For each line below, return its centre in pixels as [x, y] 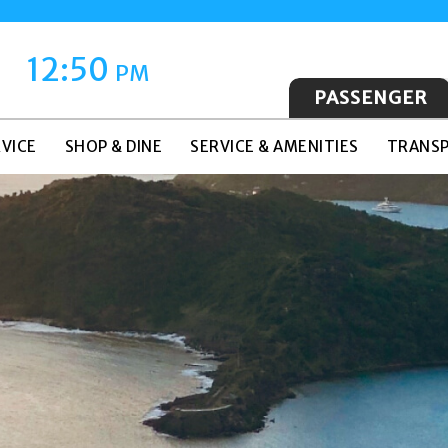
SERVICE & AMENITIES [274, 146]
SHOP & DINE [113, 146]
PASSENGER [370, 97]
